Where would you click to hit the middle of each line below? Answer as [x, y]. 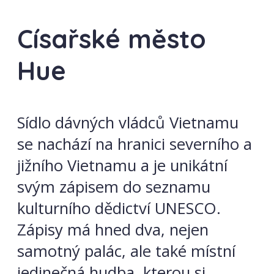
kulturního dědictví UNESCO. [119, 208]
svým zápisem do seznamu [114, 187]
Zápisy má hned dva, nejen [113, 229]
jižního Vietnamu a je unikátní [122, 165]
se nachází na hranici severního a [135, 144]
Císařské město [112, 39]
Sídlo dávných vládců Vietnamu [128, 122]
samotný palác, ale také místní [126, 251]
